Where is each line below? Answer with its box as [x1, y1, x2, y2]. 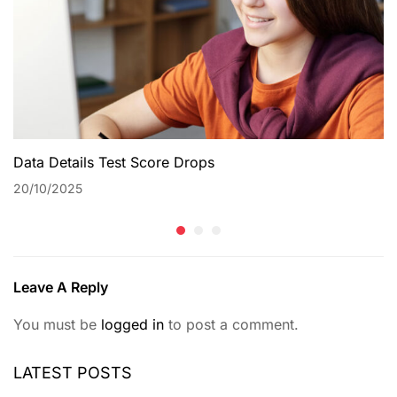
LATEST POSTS [13, 363, 132, 383]
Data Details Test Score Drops [13, 153, 214, 172]
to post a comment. [164, 315, 299, 334]
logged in [101, 315, 164, 334]
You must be [13, 315, 101, 334]
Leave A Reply [13, 278, 108, 297]
